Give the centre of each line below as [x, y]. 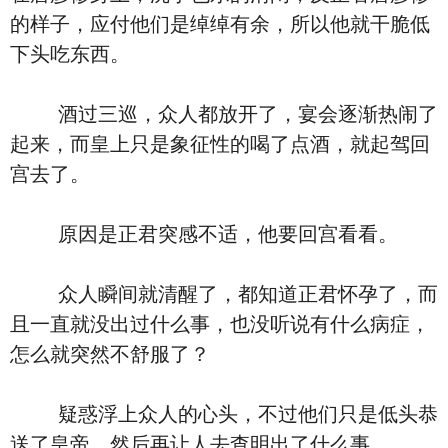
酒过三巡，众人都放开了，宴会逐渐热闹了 [224, 114]
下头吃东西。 [70, 54]
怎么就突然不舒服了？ [110, 354]
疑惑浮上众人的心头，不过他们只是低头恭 [224, 414]
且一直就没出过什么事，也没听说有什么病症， [220, 324]
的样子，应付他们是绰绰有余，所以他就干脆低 [220, 24]
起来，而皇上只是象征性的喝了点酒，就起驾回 [220, 144]
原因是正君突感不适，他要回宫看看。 [204, 234]
